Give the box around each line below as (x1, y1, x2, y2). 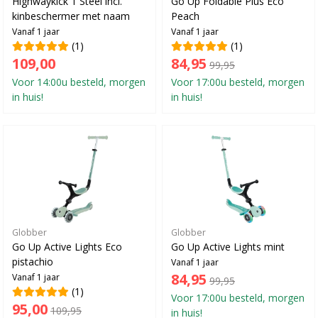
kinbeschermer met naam (12, 8, 130, 22)
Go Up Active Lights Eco (12, 238, 122, 253)
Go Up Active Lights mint (171, 238, 285, 253)
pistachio (12, 253, 53, 268)
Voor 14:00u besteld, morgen (12, 74, 146, 88)
